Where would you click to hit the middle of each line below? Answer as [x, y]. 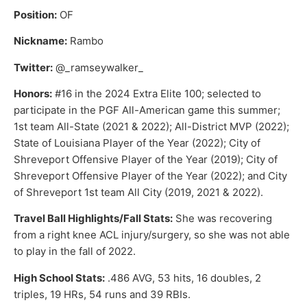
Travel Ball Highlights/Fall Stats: [93, 219]
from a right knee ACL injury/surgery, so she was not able [152, 235]
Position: [35, 14]
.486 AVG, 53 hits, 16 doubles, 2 [183, 278]
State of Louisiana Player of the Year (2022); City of [137, 143]
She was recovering [222, 219]
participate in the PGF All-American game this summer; [147, 110]
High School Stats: [59, 278]
